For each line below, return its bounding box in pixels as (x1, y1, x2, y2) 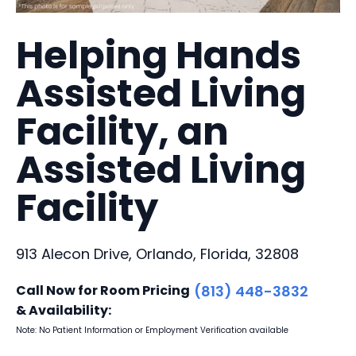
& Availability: (16, 300, 111, 319)
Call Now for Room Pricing (16, 281, 190, 300)
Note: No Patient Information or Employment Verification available (16, 323, 288, 336)
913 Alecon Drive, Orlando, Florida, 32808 (16, 243, 299, 264)
